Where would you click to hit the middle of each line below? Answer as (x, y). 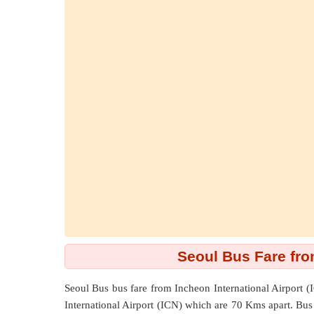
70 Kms (250, 305)
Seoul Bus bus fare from (120, 288)
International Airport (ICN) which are (148, 305)
